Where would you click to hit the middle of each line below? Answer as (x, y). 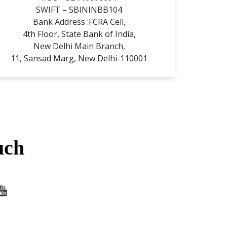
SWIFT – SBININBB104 (79, 9)
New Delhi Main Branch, (79, 46)
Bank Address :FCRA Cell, (79, 22)
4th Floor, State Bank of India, (79, 34)
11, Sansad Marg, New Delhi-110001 (79, 58)
